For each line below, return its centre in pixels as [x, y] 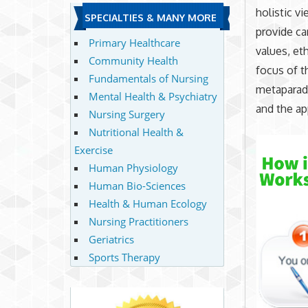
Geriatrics [111, 239]
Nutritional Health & [136, 132]
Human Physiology [133, 167]
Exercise [93, 150]
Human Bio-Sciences [137, 185]
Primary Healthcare [134, 42]
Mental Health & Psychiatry [153, 96]
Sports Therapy [124, 257]
